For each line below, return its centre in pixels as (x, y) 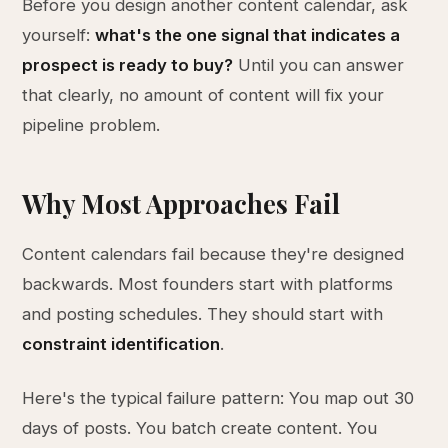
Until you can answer (319, 65)
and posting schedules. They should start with (203, 314)
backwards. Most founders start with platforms (208, 284)
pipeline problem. (91, 125)
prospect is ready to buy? (128, 65)
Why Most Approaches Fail (181, 203)
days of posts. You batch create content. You (200, 428)
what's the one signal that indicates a (248, 35)
